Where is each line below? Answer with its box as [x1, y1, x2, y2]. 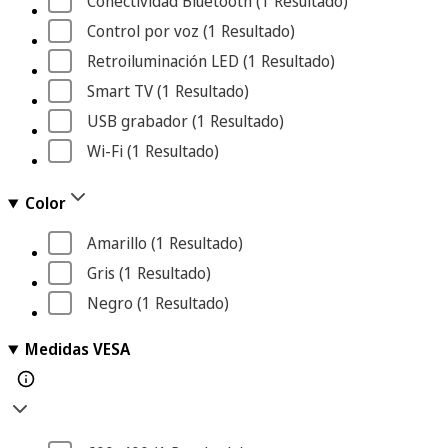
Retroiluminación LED [87, 50, 239, 73]
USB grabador [87, 110, 188, 133]
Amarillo [87, 232, 147, 255]
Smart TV [87, 80, 153, 103]
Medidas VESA [24, 338, 130, 361]
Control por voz [87, 20, 199, 43]
